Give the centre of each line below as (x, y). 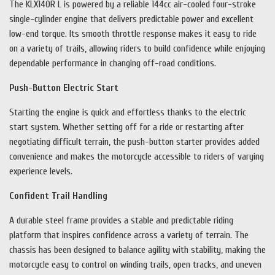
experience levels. (41, 172)
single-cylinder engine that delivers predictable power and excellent (131, 19)
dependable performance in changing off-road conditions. (113, 64)
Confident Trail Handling (58, 196)
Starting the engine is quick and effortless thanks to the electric (128, 113)
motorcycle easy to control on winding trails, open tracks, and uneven (135, 265)
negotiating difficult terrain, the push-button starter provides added (134, 142)
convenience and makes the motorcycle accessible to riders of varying (137, 157)
